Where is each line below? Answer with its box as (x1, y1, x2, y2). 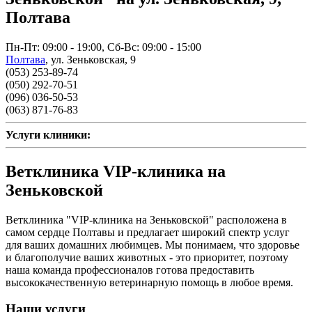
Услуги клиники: (6, 128, 91, 141)
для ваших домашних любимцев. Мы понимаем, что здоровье (6, 238, 299, 251)
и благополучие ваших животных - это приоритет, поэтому (6, 251, 288, 263)
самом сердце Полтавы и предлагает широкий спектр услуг (6, 226, 290, 238)
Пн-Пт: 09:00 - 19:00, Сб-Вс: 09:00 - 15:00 (6, 40, 201, 53)
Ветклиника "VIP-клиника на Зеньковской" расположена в (6, 213, 287, 226)
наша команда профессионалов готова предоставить (6, 263, 254, 276)
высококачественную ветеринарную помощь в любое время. (6, 276, 293, 288)
